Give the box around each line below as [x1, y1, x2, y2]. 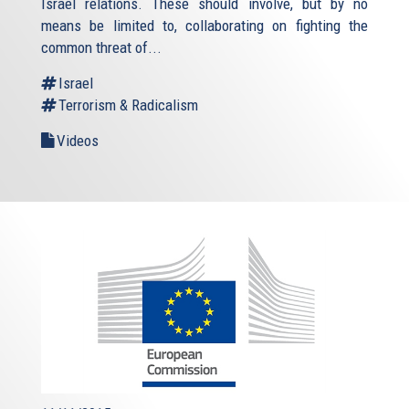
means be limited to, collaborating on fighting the [41, 16, 368, 35]
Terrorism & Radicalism [58, 95, 198, 114]
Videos [57, 131, 99, 150]
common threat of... [41, 37, 162, 57]
